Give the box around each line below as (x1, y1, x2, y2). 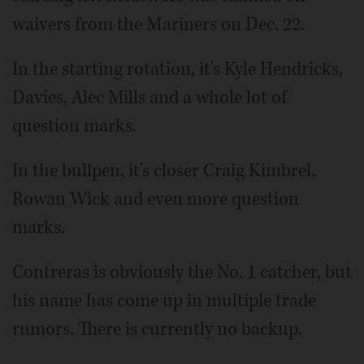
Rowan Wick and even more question (12, 186, 299, 211)
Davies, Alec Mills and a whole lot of (12, 84, 287, 110)
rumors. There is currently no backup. (12, 316, 302, 341)
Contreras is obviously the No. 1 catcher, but (12, 259, 352, 284)
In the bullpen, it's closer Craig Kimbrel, (12, 158, 316, 183)
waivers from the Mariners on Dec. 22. (12, 11, 305, 37)
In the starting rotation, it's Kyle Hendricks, (12, 56, 343, 81)
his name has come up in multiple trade (12, 288, 316, 313)
